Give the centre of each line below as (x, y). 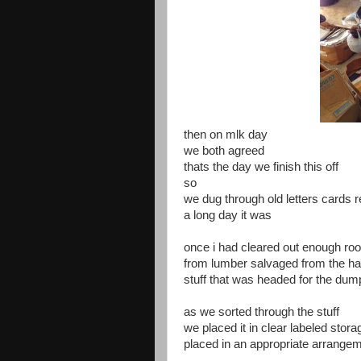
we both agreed (224, 151)
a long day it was (228, 215)
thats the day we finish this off (261, 167)
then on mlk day (226, 135)
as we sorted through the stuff (261, 312)
